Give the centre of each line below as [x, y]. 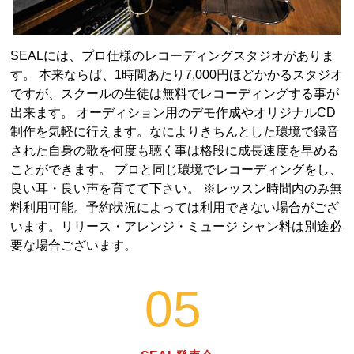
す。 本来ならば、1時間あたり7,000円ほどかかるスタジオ [177, 74]
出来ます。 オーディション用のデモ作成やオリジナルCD [173, 112]
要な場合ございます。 [74, 245]
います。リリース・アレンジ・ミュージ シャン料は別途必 [177, 226]
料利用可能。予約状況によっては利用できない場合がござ [175, 207]
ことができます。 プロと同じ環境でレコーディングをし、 [177, 169]
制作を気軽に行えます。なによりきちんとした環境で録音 [175, 131]
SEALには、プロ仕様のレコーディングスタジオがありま [173, 55]
